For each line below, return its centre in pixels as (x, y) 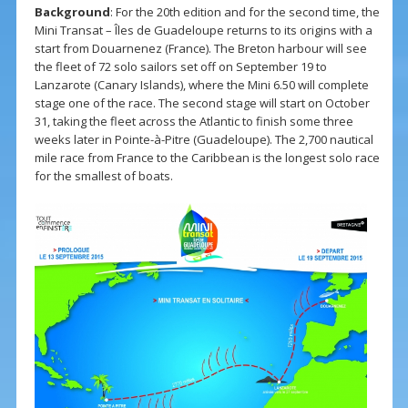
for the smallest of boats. (103, 176)
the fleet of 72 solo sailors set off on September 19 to (180, 67)
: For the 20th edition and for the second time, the (245, 12)
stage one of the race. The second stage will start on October (202, 103)
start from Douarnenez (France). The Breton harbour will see (200, 49)
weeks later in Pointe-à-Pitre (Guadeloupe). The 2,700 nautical (204, 140)
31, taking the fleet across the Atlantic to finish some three (194, 122)
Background (72, 12)
